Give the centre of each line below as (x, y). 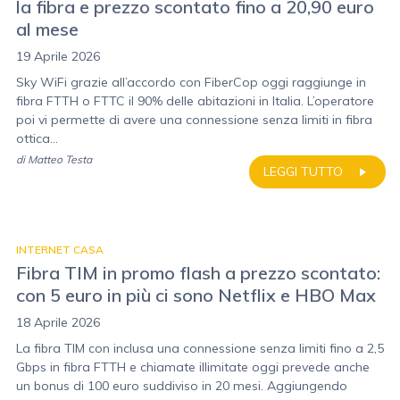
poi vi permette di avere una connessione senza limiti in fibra (194, 120)
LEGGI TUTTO (303, 171)
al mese (47, 29)
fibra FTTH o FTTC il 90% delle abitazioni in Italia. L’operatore (195, 101)
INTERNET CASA (60, 250)
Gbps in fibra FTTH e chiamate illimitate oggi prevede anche (193, 367)
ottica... (37, 138)
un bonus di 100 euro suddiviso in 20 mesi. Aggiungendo (182, 386)
